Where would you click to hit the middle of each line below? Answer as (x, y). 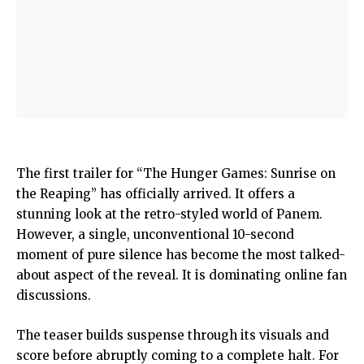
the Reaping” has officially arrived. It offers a (156, 194)
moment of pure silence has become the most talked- (181, 255)
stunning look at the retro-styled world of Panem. (169, 214)
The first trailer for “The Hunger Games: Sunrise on (176, 174)
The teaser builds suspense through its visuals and (173, 336)
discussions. (54, 296)
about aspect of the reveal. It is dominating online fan (182, 275)
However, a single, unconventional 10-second (155, 235)
